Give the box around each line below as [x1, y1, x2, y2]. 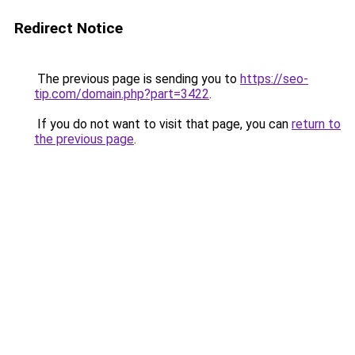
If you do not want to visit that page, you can [34, 116, 292, 132]
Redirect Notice [14, 19, 123, 37]
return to [292, 116, 341, 132]
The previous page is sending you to [34, 71, 240, 86]
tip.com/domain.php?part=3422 [34, 86, 209, 101]
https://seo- [240, 71, 308, 86]
